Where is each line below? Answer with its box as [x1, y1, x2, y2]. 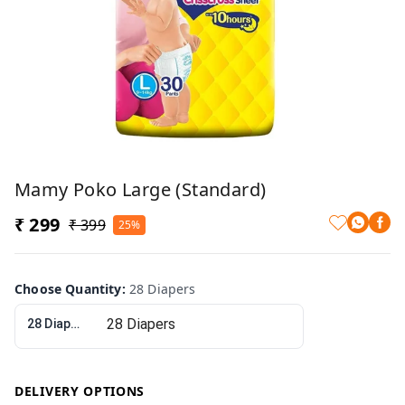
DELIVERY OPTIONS [14, 382, 146, 400]
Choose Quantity [14, 280, 122, 297]
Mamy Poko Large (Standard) [14, 177, 267, 202]
